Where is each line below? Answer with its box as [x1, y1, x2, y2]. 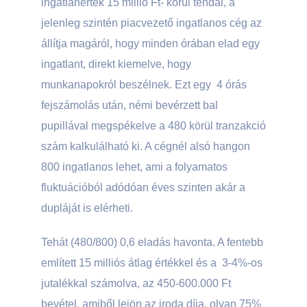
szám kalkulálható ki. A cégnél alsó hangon [41, 140, 250, 152]
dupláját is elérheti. [41, 202, 133, 214]
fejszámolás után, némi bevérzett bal [41, 99, 218, 111]
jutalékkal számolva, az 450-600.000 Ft [41, 278, 231, 289]
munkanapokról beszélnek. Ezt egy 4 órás [41, 79, 247, 90]
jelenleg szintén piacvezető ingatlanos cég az [41, 17, 262, 29]
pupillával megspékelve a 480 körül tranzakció [41, 120, 266, 132]
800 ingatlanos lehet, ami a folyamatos [41, 161, 228, 173]
